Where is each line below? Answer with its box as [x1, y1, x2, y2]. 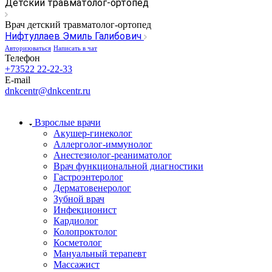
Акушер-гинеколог [53, 127, 132, 138]
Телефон [5, 52, 40, 63]
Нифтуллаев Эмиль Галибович [5, 30, 144, 42]
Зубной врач [53, 193, 104, 204]
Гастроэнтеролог [53, 171, 123, 182]
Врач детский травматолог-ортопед [5, 19, 151, 30]
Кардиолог [53, 215, 98, 226]
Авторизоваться [5, 44, 51, 52]
